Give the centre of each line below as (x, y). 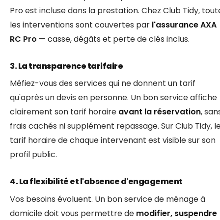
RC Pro (23, 39)
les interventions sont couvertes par (81, 25)
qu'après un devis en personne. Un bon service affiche (113, 98)
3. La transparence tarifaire (66, 66)
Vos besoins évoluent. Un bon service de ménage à (108, 199)
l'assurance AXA (184, 25)
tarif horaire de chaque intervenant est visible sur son (113, 140)
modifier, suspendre (177, 213)
